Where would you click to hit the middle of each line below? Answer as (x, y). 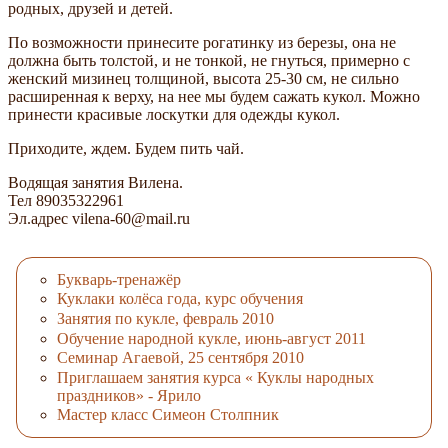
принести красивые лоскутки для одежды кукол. (174, 115)
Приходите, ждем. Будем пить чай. (126, 149)
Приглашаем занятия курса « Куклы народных (215, 377)
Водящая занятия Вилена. (95, 183)
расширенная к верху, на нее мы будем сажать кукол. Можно (214, 97)
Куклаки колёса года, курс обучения (180, 299)
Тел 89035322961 (66, 201)
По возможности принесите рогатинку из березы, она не (202, 43)
